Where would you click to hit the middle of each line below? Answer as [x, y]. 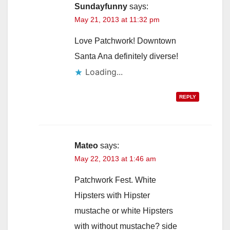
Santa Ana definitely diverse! [126, 56]
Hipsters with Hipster [112, 195]
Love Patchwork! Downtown [125, 41]
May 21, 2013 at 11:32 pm [117, 19]
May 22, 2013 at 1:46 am [115, 158]
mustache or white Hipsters [124, 210]
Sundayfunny [101, 6]
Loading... [104, 72]
